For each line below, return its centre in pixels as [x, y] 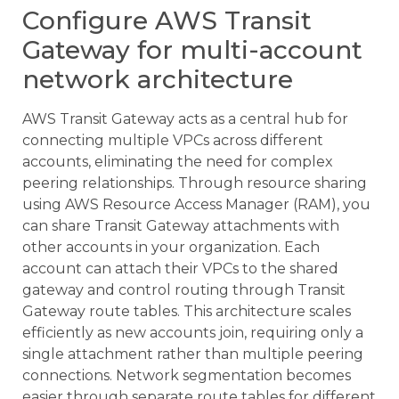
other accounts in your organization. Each [171, 247]
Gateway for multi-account [192, 49]
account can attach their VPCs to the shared [180, 268]
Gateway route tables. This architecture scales [187, 311]
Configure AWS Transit [167, 20]
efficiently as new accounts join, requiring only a [193, 332]
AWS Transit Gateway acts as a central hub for [185, 118]
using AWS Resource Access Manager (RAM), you [196, 204]
